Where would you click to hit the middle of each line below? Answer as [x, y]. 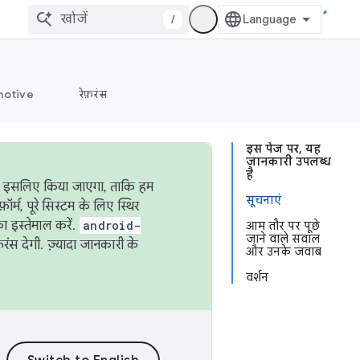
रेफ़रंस [92, 94]
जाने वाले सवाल [283, 239]
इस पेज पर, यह [283, 149]
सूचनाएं [264, 200]
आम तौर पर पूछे [283, 226]
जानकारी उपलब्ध [288, 162]
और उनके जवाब [284, 252]
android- [112, 225]
